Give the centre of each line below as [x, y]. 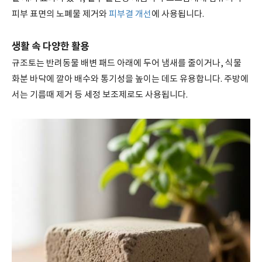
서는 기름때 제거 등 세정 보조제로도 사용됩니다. [100, 95]
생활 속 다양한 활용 [50, 46]
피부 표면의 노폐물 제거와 [60, 14]
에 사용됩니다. [178, 14]
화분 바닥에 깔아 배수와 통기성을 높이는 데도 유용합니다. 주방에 [130, 79]
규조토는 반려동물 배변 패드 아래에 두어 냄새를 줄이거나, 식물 [127, 63]
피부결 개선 [130, 14]
